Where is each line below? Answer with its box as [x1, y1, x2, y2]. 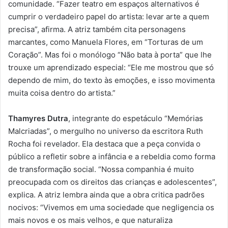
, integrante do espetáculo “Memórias [68, 113, 203, 124]
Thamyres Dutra [8, 113, 68, 124]
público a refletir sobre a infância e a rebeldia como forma [8, 152, 215, 162]
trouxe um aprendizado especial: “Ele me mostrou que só [8, 63, 214, 73]
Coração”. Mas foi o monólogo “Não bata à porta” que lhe [8, 50, 212, 60]
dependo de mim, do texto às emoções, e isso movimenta [8, 75, 215, 85]
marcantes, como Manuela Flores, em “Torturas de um [8, 37, 203, 47]
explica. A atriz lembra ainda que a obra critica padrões [8, 190, 205, 200]
